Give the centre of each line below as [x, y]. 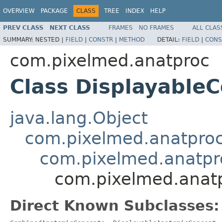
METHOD [132, 39]
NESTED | [50, 39]
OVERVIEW [19, 11]
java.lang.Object [79, 118]
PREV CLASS [23, 28]
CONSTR [101, 39]
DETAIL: [169, 39]
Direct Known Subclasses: [115, 205]
